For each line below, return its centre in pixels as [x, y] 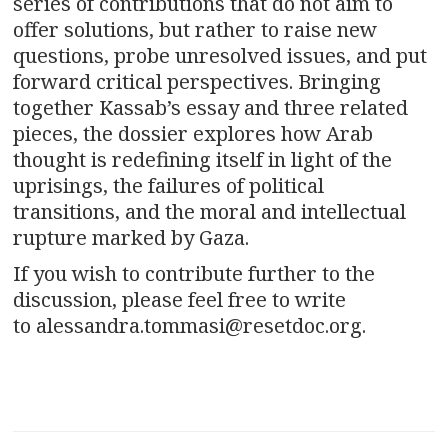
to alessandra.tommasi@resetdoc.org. [189, 325]
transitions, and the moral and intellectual [209, 211]
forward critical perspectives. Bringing [197, 81]
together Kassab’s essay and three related [210, 107]
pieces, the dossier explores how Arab [193, 133]
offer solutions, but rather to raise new [195, 29]
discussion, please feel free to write [179, 299]
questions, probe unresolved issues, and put [220, 55]
